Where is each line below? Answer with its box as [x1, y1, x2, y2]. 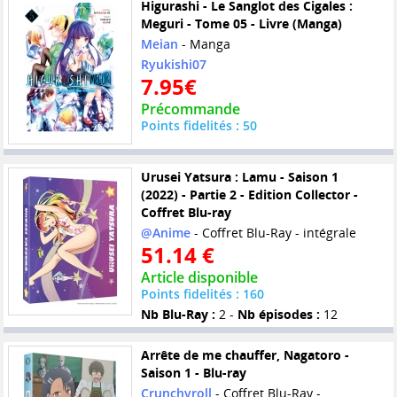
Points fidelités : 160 [140, 285, 264, 303]
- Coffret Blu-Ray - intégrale [190, 224, 356, 242]
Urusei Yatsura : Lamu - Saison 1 [140, 168, 339, 186]
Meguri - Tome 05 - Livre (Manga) [140, 15, 342, 33]
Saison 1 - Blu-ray [140, 364, 246, 382]
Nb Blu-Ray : [140, 306, 215, 323]
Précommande [140, 99, 240, 120]
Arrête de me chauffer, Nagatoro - [140, 346, 349, 364]
